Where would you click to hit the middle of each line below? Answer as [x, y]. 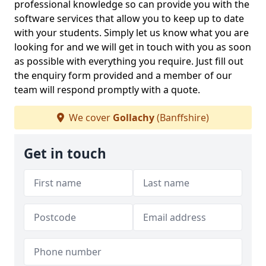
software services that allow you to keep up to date [129, 18]
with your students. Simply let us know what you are [132, 33]
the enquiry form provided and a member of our [123, 75]
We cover [90, 118]
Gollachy [134, 118]
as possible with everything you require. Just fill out [129, 61]
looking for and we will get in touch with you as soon [133, 47]
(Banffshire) [182, 118]
